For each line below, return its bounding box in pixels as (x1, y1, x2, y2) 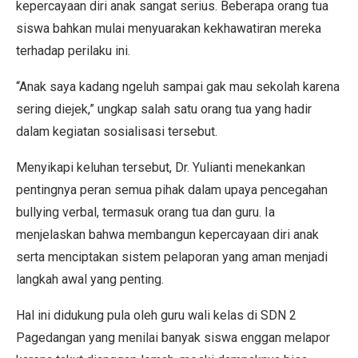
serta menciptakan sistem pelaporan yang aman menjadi (16, 249, 328, 265)
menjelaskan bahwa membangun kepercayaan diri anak (16, 227, 319, 243)
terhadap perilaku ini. (16, 43, 130, 59)
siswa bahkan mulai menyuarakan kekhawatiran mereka (16, 21, 321, 37)
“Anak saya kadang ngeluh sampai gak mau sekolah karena (16, 79, 340, 95)
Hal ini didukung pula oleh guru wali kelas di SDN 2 (16, 308, 296, 324)
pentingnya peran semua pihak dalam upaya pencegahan (16, 182, 328, 198)
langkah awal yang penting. (16, 272, 164, 288)
